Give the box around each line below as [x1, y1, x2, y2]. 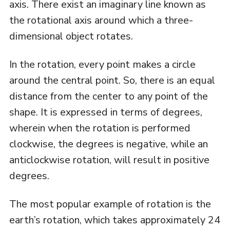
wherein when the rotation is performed [9, 121, 190, 135]
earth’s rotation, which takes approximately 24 [9, 213, 220, 227]
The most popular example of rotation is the [9, 197, 211, 211]
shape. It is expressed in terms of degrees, [9, 105, 202, 119]
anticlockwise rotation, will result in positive [9, 152, 209, 167]
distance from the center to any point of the [9, 89, 208, 103]
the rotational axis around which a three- [9, 13, 193, 27]
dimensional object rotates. [9, 29, 133, 43]
